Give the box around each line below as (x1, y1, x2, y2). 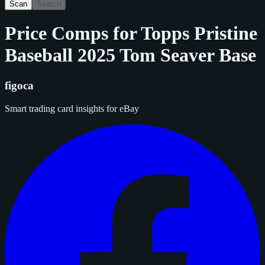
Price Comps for (5, 22, 141, 44)
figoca (5, 79, 34, 92)
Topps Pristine (141, 22, 257, 44)
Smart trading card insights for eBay (5, 103, 139, 114)
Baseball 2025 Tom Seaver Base (5, 44, 256, 66)
